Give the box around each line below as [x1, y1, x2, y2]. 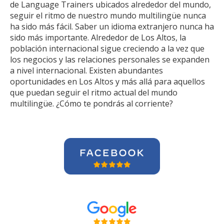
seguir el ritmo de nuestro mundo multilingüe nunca [10, 10, 206, 21]
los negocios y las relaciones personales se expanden [10, 54, 209, 65]
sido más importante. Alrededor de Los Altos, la [10, 32, 186, 43]
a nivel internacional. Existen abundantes [10, 65, 163, 76]
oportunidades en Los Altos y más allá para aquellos [10, 76, 205, 87]
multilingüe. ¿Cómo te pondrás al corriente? [10, 98, 173, 109]
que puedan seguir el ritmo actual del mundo [10, 87, 177, 98]
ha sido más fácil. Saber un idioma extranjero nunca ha [10, 21, 214, 32]
